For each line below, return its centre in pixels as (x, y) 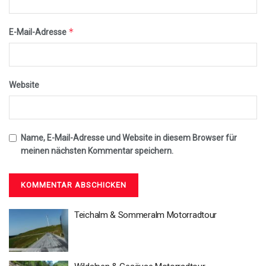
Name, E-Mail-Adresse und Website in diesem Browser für (129, 138)
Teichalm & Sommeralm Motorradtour (146, 215)
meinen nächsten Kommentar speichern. (97, 151)
